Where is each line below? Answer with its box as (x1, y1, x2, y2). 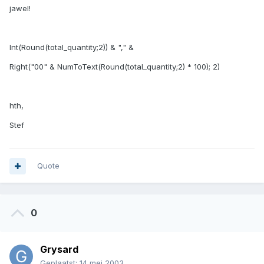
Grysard (40, 243, 78, 256)
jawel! (9, 4, 31, 14)
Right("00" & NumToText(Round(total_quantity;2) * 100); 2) (9, 62, 220, 72)
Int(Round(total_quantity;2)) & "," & (9, 42, 134, 52)
